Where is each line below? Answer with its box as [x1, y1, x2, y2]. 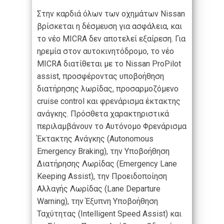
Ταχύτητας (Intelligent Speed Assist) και [37, 209, 181, 219]
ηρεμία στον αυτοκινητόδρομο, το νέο [37, 46, 174, 56]
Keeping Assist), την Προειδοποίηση [37, 171, 167, 181]
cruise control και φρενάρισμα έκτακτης [37, 96, 180, 106]
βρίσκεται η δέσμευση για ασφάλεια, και [37, 21, 182, 31]
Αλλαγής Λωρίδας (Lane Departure [37, 184, 160, 194]
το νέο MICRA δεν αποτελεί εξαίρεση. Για [37, 34, 185, 44]
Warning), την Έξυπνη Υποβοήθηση [37, 196, 158, 206]
